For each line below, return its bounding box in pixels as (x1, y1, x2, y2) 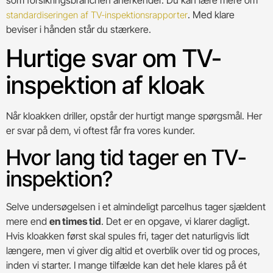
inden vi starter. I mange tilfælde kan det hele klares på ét (6, 258, 247, 271)
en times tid (49, 214, 101, 227)
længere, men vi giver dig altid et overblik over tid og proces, (6, 244, 260, 257)
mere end (6, 214, 49, 227)
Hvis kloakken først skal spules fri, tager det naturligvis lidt (6, 229, 249, 242)
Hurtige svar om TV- (6, 43, 222, 74)
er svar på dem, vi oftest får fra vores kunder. (6, 124, 195, 137)
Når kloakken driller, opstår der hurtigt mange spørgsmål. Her (6, 110, 262, 122)
